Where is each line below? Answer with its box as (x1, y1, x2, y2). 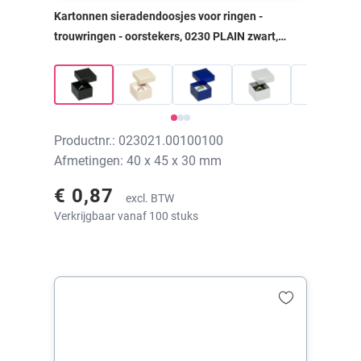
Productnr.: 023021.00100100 (54, 132, 223, 148)
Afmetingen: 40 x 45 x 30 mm (54, 152, 222, 168)
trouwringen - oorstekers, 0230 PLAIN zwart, (54, 30, 278, 44)
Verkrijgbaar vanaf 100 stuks (54, 209, 198, 222)
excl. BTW (126, 191, 174, 205)
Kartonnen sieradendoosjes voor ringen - (54, 10, 263, 23)
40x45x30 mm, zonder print (54, 50, 193, 64)
